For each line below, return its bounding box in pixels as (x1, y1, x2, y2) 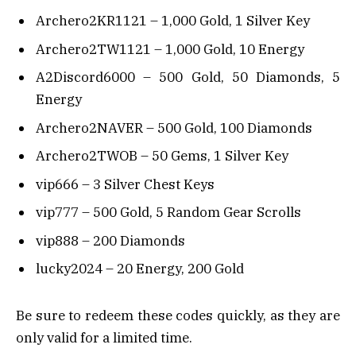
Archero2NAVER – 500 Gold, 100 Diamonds (36, 118, 312, 137)
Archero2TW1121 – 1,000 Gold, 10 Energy (36, 40, 304, 58)
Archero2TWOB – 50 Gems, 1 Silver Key (36, 147, 288, 165)
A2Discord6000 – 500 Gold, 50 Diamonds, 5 (36, 68, 340, 87)
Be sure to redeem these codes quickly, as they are (16, 306, 340, 324)
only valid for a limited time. (16, 328, 192, 346)
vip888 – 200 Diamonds (36, 231, 185, 250)
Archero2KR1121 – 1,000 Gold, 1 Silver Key (36, 12, 310, 30)
